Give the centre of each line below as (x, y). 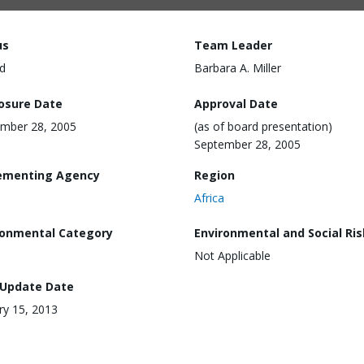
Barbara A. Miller (238, 68)
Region (214, 175)
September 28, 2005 (247, 144)
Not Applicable (232, 256)
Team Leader (233, 45)
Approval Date (236, 103)
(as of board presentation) (263, 126)
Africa (209, 197)
